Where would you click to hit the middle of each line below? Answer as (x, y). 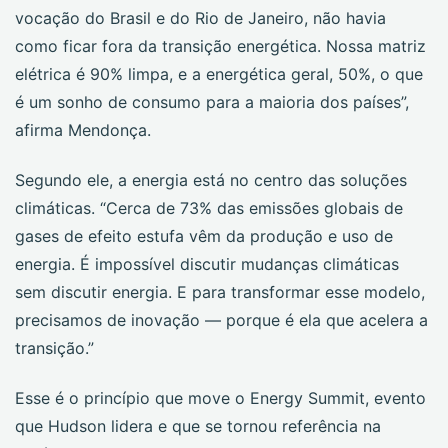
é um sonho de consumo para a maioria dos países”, (212, 102)
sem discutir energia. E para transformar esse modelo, (220, 292)
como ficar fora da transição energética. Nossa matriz (220, 46)
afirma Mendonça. (83, 130)
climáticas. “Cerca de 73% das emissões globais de (209, 208)
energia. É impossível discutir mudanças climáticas (207, 264)
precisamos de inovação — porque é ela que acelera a (221, 320)
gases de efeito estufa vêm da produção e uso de (204, 236)
